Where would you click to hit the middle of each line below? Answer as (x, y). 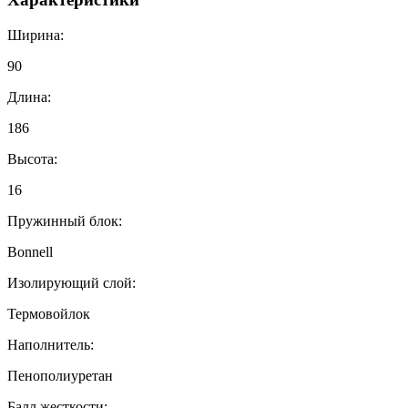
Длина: (29, 97)
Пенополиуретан (60, 376)
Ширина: (36, 36)
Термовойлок (49, 314)
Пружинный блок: (65, 221)
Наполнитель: (51, 345)
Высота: (32, 159)
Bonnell (30, 252)
